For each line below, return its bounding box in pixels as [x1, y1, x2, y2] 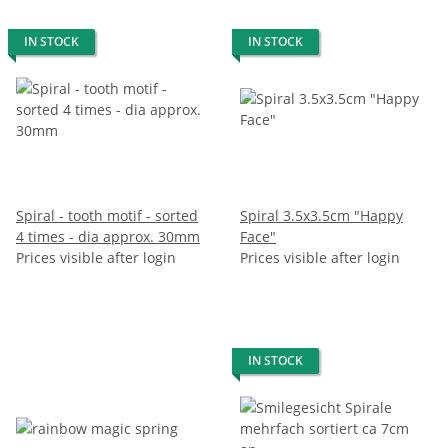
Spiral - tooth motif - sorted [16, 205, 198, 225]
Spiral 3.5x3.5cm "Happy [240, 205, 403, 225]
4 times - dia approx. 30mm [16, 226, 200, 246]
